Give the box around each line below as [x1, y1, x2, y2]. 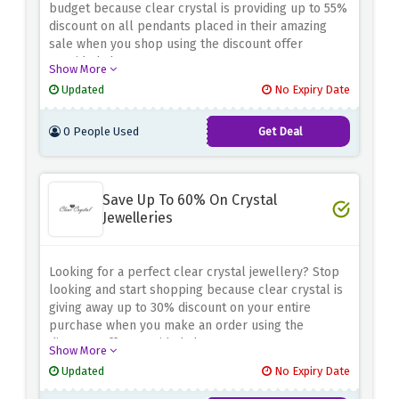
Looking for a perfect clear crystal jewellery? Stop [49, 265, 339, 281]
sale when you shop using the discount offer [49, 37, 303, 53]
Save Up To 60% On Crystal [102, 191, 277, 209]
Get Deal [258, 125, 303, 139]
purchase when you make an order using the [49, 318, 304, 334]
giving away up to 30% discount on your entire [49, 300, 311, 316]
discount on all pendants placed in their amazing [49, 19, 327, 35]
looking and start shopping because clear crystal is [49, 282, 343, 298]
